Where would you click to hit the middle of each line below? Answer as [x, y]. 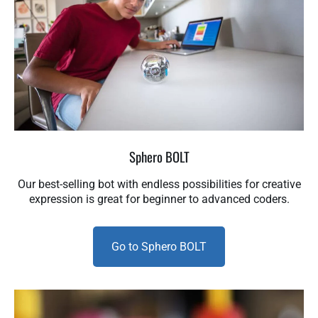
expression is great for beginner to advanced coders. [159, 199]
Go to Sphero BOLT [159, 246]
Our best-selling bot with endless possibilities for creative [159, 184]
